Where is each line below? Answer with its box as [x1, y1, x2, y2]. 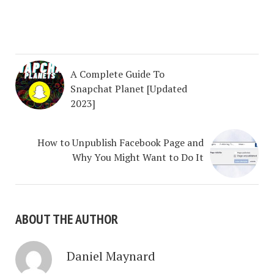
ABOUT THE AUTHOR [15, 210, 118, 228]
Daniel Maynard [67, 248, 155, 265]
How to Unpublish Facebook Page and [37, 136, 204, 150]
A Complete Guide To [70, 67, 165, 81]
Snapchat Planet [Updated [70, 82, 187, 96]
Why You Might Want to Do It [72, 150, 204, 165]
